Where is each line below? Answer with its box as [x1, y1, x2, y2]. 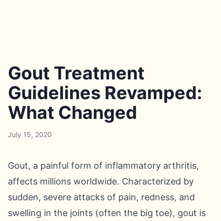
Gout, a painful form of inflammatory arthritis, [8, 160, 199, 171]
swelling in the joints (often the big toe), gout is [8, 208, 206, 218]
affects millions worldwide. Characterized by [8, 176, 194, 186]
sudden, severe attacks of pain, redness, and [8, 192, 195, 202]
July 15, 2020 [8, 130, 52, 139]
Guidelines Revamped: [8, 82, 202, 104]
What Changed [8, 102, 137, 123]
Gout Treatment [8, 62, 145, 84]
